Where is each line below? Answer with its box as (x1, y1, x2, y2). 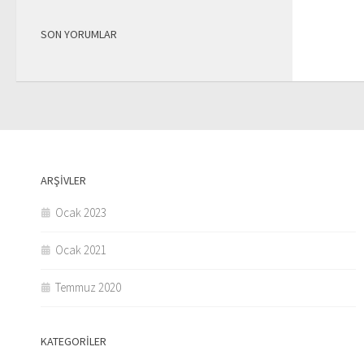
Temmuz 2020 (55, 279, 121, 295)
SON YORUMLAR (41, 27, 117, 41)
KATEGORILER (41, 334, 106, 349)
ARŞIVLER (41, 173, 86, 188)
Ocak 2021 (55, 242, 106, 258)
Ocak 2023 (55, 205, 106, 220)
